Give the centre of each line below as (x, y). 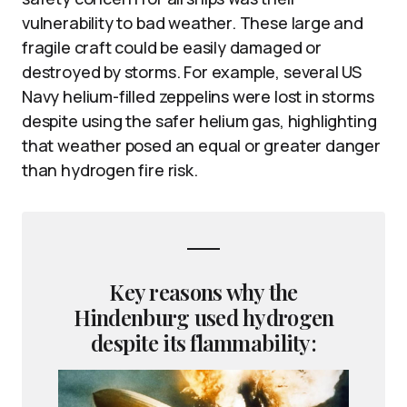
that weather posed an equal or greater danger (201, 145)
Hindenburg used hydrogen (203, 317)
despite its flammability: (203, 342)
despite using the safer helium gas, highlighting (199, 120)
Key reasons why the (203, 291)
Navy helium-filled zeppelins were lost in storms (198, 96)
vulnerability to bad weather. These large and (193, 22)
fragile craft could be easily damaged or (172, 47)
